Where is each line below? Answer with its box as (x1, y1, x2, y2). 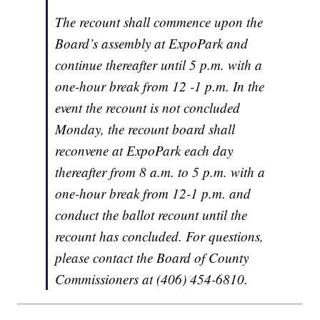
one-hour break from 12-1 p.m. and (55, 184, 251, 202)
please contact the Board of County (55, 248, 249, 266)
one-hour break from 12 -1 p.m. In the (55, 76, 265, 95)
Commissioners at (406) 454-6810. (55, 269, 249, 288)
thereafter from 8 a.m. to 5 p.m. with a (55, 162, 266, 181)
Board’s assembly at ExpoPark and (55, 34, 249, 52)
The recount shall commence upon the (55, 12, 264, 31)
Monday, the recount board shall (55, 119, 236, 138)
